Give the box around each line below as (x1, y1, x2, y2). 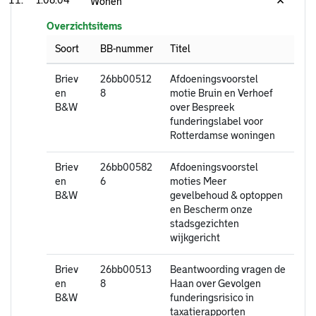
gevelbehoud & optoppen (170, 190, 283, 201)
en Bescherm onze (170, 205, 253, 215)
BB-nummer (100, 43, 153, 54)
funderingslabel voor (170, 116, 263, 127)
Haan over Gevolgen (170, 279, 261, 289)
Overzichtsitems (47, 20, 122, 32)
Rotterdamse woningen (170, 130, 275, 141)
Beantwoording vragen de (170, 265, 286, 275)
